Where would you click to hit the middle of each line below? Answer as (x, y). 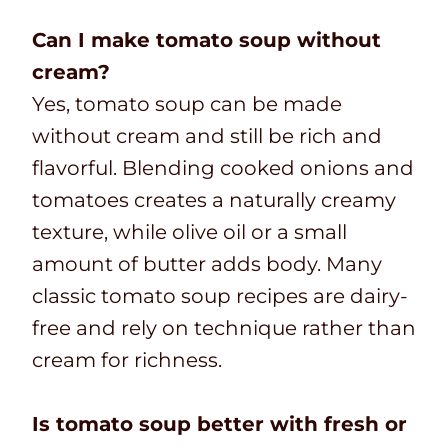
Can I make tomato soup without (206, 40)
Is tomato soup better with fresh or (219, 424)
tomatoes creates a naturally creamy (214, 200)
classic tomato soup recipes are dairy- (220, 296)
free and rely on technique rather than (224, 328)
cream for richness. (127, 360)
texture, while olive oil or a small (189, 232)
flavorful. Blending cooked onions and (223, 168)
